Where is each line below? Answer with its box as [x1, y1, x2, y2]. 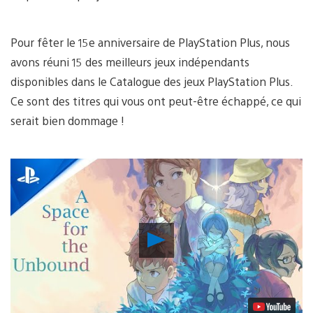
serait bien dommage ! [10, 112, 124, 128]
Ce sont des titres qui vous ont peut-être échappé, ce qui [10, 93, 301, 108]
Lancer [165, 228, 203, 245]
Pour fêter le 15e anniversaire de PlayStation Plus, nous [10, 34, 290, 50]
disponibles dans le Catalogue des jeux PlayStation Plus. [10, 73, 293, 89]
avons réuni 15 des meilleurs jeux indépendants [10, 54, 249, 69]
